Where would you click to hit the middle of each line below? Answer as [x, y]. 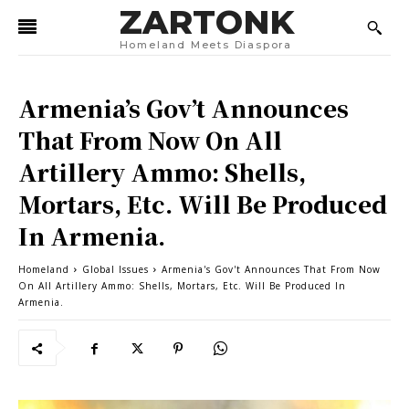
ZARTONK [206, 22]
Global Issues [115, 269]
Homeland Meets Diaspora [205, 45]
